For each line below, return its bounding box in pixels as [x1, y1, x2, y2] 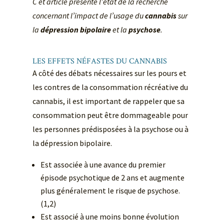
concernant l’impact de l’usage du [32, 10, 145, 21]
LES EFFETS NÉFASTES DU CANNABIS [32, 56, 167, 67]
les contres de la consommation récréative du [32, 82, 188, 92]
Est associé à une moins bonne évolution [40, 211, 179, 222]
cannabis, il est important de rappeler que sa [32, 96, 184, 106]
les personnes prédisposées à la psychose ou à [32, 124, 188, 134]
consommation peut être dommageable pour [32, 110, 188, 120]
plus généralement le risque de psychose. [40, 185, 180, 196]
